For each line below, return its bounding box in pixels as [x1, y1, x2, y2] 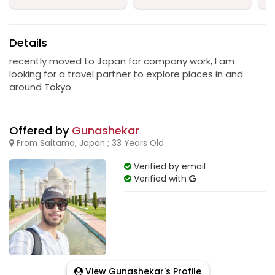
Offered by [9, 123, 72, 138]
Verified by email [131, 160, 206, 172]
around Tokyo [9, 80, 71, 93]
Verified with [131, 172, 189, 185]
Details [9, 35, 47, 50]
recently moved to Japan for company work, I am [9, 55, 234, 68]
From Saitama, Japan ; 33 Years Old [14, 137, 164, 149]
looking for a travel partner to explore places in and [9, 68, 243, 80]
